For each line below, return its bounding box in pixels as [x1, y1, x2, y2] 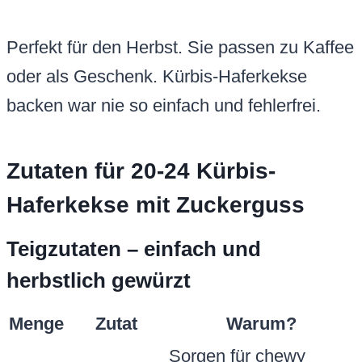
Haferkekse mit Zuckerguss [6, 192, 305, 218]
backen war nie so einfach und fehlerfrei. [6, 95, 321, 116]
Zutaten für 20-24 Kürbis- [6, 158, 276, 184]
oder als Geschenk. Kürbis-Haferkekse [6, 66, 307, 87]
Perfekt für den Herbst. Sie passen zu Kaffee [6, 37, 354, 58]
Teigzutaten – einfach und [6, 237, 261, 262]
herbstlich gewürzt [6, 268, 191, 293]
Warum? [225, 314, 297, 335]
